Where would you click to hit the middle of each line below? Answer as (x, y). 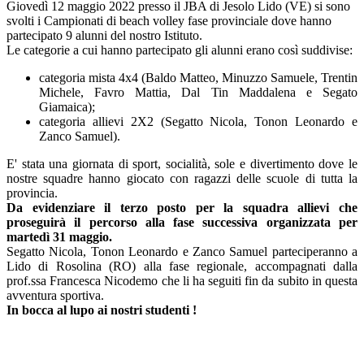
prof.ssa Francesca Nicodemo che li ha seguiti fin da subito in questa (182, 281)
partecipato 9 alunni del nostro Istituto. (104, 36)
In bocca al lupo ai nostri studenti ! (102, 310)
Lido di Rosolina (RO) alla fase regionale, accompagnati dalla (182, 266)
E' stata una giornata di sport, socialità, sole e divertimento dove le (182, 164)
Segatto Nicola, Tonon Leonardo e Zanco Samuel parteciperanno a (182, 252)
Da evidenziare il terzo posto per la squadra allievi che (182, 208)
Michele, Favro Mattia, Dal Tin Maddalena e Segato (198, 93)
